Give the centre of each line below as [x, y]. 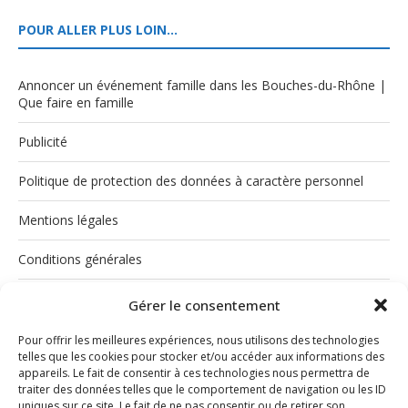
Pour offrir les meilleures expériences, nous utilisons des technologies [199, 340]
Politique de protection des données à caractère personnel [191, 180]
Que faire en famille [76, 102]
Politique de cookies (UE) [92, 298]
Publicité [43, 141]
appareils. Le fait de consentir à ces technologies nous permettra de [194, 373]
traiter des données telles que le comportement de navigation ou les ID [202, 389]
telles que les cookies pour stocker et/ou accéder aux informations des [201, 357]
